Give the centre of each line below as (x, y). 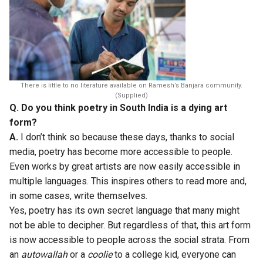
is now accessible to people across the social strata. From (129, 240)
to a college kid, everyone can (174, 255)
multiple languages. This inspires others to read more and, (128, 181)
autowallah (44, 255)
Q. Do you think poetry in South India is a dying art (118, 108)
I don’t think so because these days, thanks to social (126, 137)
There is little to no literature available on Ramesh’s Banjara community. (131, 86)
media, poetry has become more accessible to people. (121, 152)
